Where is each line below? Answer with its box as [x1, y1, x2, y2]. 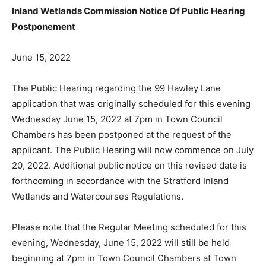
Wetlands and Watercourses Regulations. [12, 191, 183, 202]
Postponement [12, 21, 75, 33]
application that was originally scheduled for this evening [12, 98, 251, 110]
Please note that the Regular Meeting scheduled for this [12, 221, 246, 233]
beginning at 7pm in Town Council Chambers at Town [12, 252, 236, 264]
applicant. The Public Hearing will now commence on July [12, 144, 254, 156]
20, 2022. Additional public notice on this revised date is [12, 160, 247, 172]
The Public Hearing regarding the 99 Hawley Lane [12, 83, 221, 94]
